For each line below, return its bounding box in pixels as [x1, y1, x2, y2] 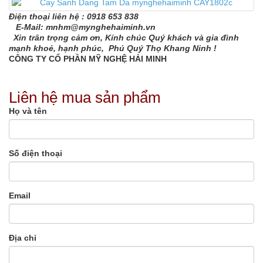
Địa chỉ [9, 233, 36, 243]
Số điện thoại [9, 149, 62, 159]
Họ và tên [9, 106, 47, 116]
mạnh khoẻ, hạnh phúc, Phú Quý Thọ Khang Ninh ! [9, 43, 217, 53]
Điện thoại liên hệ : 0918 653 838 [9, 12, 139, 22]
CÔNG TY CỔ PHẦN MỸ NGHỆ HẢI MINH [9, 54, 167, 64]
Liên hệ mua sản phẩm [9, 89, 161, 107]
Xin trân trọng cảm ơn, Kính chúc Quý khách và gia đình [9, 33, 239, 43]
